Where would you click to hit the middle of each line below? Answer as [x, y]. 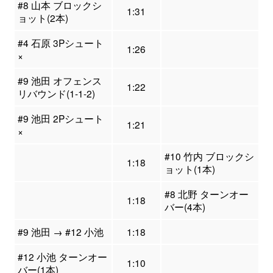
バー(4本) [185, 207]
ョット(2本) [43, 18]
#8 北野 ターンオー [206, 194]
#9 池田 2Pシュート [60, 119]
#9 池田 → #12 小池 [60, 232]
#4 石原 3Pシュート [60, 43]
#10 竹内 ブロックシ [209, 156]
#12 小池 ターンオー [62, 257]
